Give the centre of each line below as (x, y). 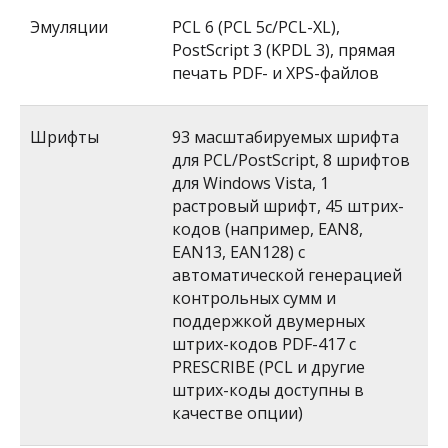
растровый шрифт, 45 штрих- (288, 206)
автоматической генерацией (287, 275)
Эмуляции (69, 27)
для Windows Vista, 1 (250, 183)
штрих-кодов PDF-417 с (264, 344)
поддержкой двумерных (268, 321)
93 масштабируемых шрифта (285, 137)
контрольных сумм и (254, 298)
